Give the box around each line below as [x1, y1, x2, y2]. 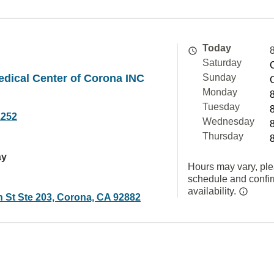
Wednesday [202, 116, 254, 127]
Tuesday [202, 102, 240, 112]
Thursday [202, 131, 243, 141]
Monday [202, 87, 237, 97]
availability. [188, 186, 239, 196]
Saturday [202, 57, 242, 68]
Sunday [202, 72, 236, 83]
